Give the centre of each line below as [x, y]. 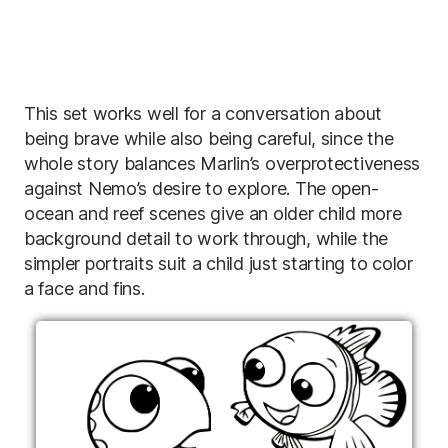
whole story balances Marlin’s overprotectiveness [222, 163]
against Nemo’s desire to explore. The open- [201, 188]
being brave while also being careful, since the [209, 138]
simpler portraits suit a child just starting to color [218, 263]
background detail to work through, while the [206, 238]
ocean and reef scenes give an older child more [213, 213]
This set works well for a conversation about [203, 113]
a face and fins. [84, 288]
